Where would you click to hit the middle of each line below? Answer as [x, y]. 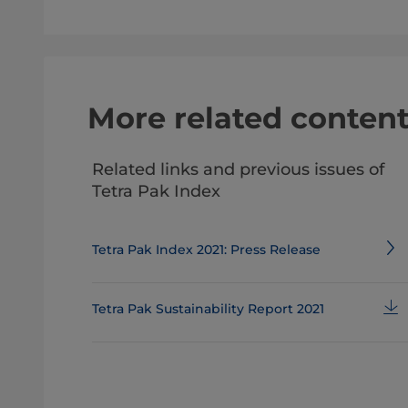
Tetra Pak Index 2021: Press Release [206, 250]
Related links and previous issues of [238, 169]
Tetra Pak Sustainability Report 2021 [208, 309]
